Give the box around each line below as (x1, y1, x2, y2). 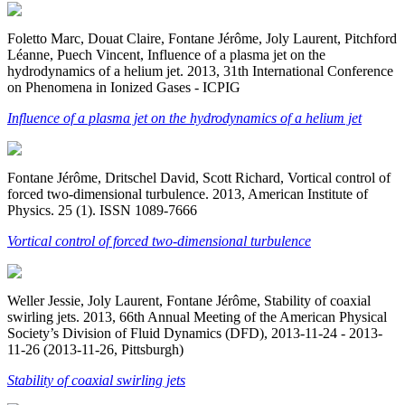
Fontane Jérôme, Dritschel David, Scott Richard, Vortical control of (7, 169, 391, 185)
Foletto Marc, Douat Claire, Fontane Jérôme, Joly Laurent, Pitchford (7, 30, 397, 46)
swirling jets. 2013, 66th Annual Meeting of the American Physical (7, 308, 387, 325)
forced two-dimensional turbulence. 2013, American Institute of (7, 185, 368, 202)
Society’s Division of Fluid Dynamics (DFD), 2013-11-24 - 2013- (7, 325, 382, 341)
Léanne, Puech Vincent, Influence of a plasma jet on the (7, 46, 325, 62)
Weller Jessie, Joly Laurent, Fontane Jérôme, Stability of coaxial (7, 292, 371, 308)
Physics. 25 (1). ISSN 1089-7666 (7, 202, 197, 218)
